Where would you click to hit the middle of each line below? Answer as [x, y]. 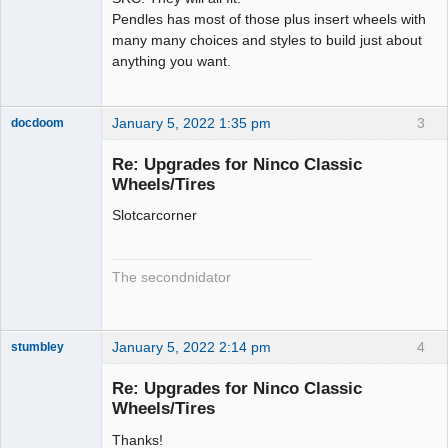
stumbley [37, 347]
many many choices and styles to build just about [267, 40]
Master [29, 378]
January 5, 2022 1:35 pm [191, 122]
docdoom [37, 122]
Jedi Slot [34, 364]
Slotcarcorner [154, 215]
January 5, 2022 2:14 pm [191, 347]
